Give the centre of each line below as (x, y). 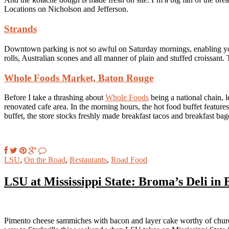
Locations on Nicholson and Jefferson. (66, 9)
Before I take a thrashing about (55, 98)
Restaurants (88, 160)
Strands (20, 29)
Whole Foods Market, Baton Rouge (79, 78)
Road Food (129, 160)
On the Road (45, 160)
